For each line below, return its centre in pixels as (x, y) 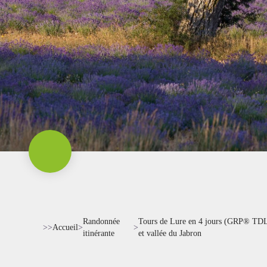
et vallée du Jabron (170, 233)
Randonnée (101, 221)
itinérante (99, 233)
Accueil (65, 227)
